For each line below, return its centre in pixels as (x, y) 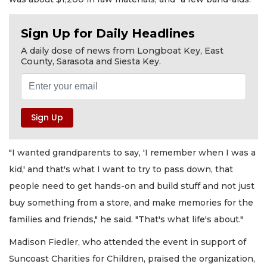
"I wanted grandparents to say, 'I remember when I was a (132, 152)
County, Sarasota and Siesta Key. (91, 61)
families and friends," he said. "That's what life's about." (126, 219)
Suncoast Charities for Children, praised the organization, (132, 259)
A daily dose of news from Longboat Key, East (122, 50)
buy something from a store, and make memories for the (131, 202)
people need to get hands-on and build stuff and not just (132, 186)
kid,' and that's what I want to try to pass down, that (121, 169)
